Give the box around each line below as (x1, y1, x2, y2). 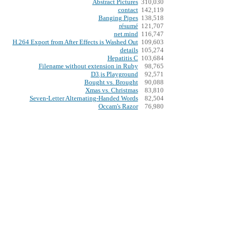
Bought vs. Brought (84, 79, 138, 86)
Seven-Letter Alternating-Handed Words (29, 95, 138, 102)
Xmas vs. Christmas (85, 87, 138, 94)
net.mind (114, 31, 138, 38)
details (120, 47, 138, 54)
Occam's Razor (98, 103, 138, 110)
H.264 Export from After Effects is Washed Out (12, 39, 138, 46)
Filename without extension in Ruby (38, 63, 138, 70)
